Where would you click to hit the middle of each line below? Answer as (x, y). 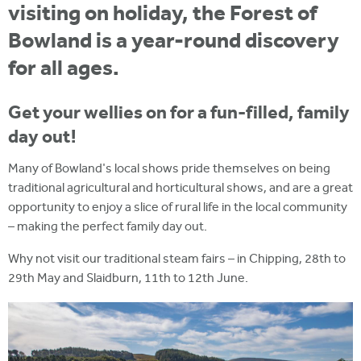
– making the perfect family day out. (108, 227)
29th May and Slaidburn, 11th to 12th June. (129, 279)
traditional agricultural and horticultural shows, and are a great (180, 189)
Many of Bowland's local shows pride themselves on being (169, 169)
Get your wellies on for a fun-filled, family (179, 114)
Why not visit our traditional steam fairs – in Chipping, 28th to (177, 259)
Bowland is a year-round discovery (174, 42)
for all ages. (64, 69)
